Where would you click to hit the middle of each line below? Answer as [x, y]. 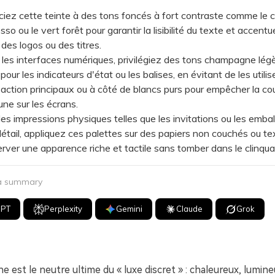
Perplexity [64, 209]
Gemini [130, 209]
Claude [190, 209]
